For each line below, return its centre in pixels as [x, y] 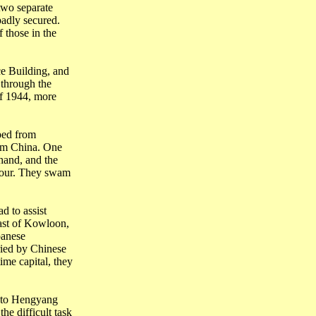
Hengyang [34, 299]
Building [28, 71]
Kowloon [45, 223]
